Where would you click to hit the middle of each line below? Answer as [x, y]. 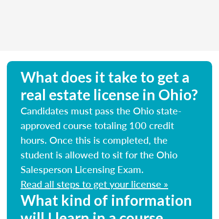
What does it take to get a [105, 77]
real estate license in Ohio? [109, 94]
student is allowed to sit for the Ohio [99, 154]
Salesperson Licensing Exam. [82, 169]
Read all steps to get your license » [94, 184]
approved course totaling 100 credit [97, 125]
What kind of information [106, 200]
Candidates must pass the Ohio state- [101, 110]
